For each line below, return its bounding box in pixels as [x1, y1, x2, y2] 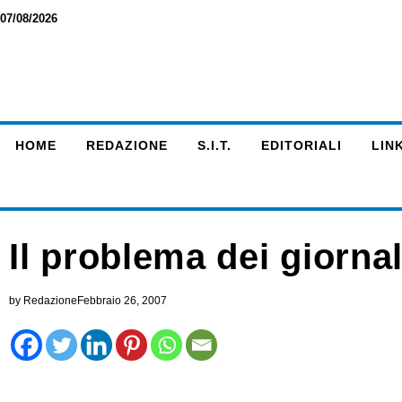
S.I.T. [197, 138, 232, 153]
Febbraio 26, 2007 [77, 294, 167, 307]
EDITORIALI [260, 138, 342, 153]
